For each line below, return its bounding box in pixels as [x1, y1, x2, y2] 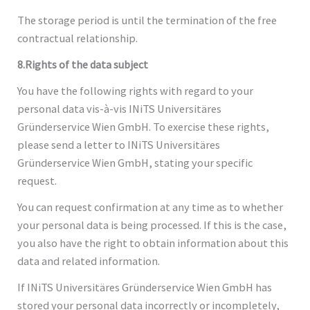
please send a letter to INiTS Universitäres [17, 137, 221, 152]
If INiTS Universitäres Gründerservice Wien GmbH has [17, 280, 273, 294]
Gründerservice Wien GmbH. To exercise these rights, [17, 119, 270, 134]
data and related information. [17, 253, 161, 268]
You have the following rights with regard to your [17, 83, 254, 98]
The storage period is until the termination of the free [17, 12, 277, 27]
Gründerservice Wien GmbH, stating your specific [17, 155, 253, 170]
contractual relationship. [17, 30, 138, 45]
